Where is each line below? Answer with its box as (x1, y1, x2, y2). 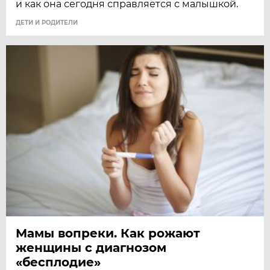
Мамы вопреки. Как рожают (16, 226, 201, 241)
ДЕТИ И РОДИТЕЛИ (16, 19, 78, 27)
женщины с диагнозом (16, 240, 167, 256)
